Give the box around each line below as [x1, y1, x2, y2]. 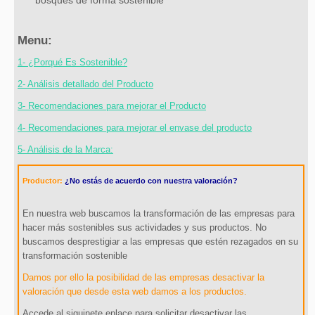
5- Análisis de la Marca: [18, 144, 113, 155]
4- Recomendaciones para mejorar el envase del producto [18, 122, 252, 134]
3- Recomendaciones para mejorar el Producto [18, 101, 206, 112]
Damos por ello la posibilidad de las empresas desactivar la [22, 272, 264, 283]
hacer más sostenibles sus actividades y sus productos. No [22, 222, 266, 233]
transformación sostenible [22, 250, 127, 262]
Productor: [22, 176, 65, 186]
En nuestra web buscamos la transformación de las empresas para [22, 208, 295, 219]
